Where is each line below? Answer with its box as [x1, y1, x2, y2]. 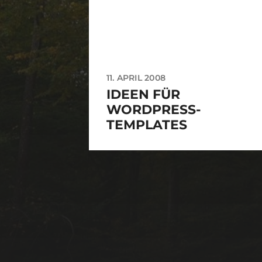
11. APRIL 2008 [106, 72, 166, 83]
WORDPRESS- [106, 101, 201, 118]
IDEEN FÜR [106, 86, 180, 102]
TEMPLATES [106, 116, 187, 133]
